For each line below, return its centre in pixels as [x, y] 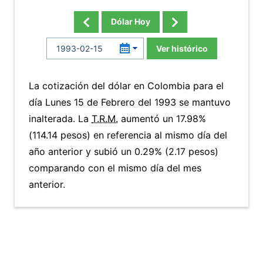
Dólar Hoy [130, 21]
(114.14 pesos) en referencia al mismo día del [128, 135]
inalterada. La [60, 119]
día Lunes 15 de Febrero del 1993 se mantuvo [130, 102]
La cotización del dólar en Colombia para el [126, 86]
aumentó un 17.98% [162, 119]
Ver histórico [182, 48]
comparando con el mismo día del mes [115, 168]
